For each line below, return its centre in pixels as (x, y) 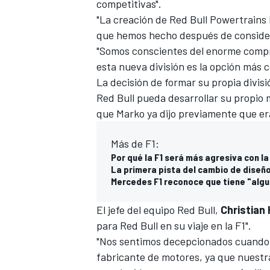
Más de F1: (135, 143)
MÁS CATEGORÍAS (128, 159)
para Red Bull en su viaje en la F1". (174, 225)
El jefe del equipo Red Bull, (159, 209)
